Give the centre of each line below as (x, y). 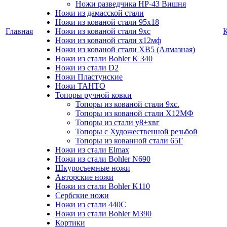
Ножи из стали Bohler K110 (103, 186)
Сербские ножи (82, 195)
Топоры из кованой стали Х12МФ (135, 113)
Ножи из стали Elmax (92, 150)
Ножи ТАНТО (80, 86)
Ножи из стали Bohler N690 (103, 159)
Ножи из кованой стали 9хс (103, 31)
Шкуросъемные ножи (93, 168)
